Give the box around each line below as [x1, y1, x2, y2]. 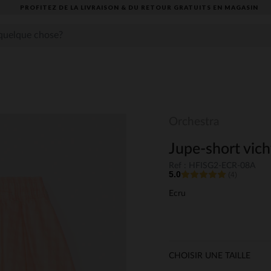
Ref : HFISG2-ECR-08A [169, 162, 255, 171]
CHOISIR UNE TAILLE [169, 252, 250, 261]
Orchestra [169, 116, 219, 128]
